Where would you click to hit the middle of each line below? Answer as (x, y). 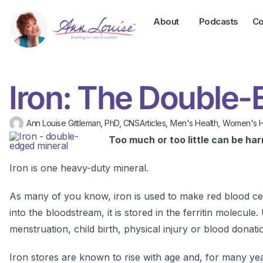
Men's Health (194, 123)
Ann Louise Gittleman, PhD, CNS (83, 123)
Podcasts (218, 21)
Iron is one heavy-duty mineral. (79, 168)
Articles (153, 123)
